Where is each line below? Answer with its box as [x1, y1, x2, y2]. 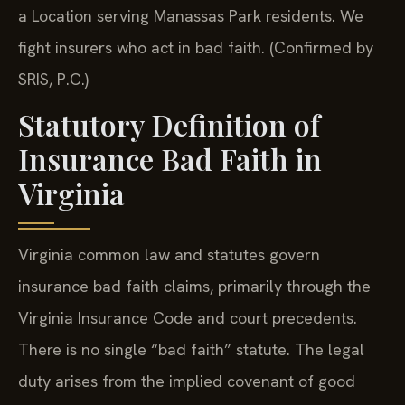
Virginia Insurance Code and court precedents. [18, 307, 357, 329]
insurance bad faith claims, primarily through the [18, 276, 371, 297]
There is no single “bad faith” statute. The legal [18, 339, 364, 361]
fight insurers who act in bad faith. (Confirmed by [18, 37, 373, 59]
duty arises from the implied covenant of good [18, 371, 355, 392]
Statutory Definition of [18, 105, 320, 145]
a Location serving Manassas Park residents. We [18, 5, 363, 27]
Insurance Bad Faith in [18, 139, 322, 179]
